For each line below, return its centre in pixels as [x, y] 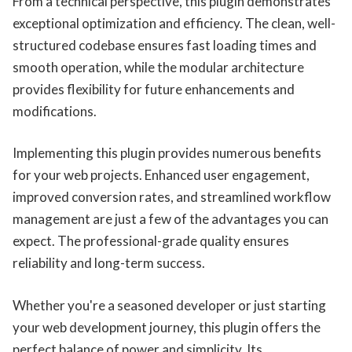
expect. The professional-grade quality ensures [151, 241]
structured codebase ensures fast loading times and [165, 45]
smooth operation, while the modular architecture [158, 67]
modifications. [55, 111]
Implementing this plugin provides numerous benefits [167, 153]
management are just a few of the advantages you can [170, 219]
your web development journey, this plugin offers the [167, 327]
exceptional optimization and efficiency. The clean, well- [174, 23]
